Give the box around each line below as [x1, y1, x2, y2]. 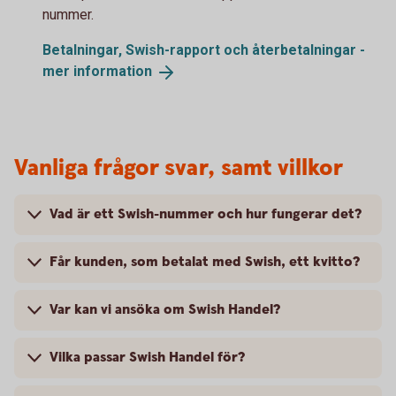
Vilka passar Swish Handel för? [49, 347, 245, 367]
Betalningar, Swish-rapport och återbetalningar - [42, 42, 365, 59]
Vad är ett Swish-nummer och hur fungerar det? [49, 204, 362, 224]
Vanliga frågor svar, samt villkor [14, 152, 343, 184]
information [73, 63, 152, 80]
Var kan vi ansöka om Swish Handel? [49, 300, 280, 319]
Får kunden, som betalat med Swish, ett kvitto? [49, 252, 360, 271]
